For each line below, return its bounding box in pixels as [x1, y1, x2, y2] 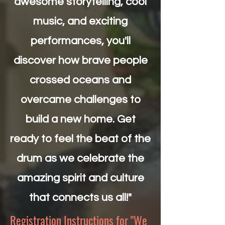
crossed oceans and [30, 74, 131, 86]
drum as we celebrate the [17, 153, 144, 164]
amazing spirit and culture [17, 172, 144, 184]
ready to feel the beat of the [10, 133, 151, 145]
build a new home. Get [25, 114, 136, 125]
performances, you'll [30, 35, 131, 47]
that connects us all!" [29, 192, 132, 203]
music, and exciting [33, 16, 128, 27]
